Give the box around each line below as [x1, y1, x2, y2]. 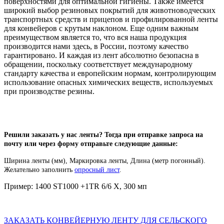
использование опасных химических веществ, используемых [4, 78, 213, 87]
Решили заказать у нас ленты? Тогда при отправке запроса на [4, 131, 203, 139]
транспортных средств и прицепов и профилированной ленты [4, 15, 218, 24]
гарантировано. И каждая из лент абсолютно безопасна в [4, 51, 199, 60]
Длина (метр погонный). [130, 157, 205, 165]
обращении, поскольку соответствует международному [4, 60, 192, 69]
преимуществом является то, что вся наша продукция [4, 33, 186, 42]
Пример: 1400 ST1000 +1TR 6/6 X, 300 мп [4, 182, 147, 191]
